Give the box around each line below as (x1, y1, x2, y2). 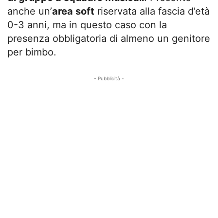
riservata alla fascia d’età (94, 5, 210, 18)
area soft (52, 5, 94, 18)
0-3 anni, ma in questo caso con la (7, 19, 167, 31)
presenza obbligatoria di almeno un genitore (7, 33, 210, 45)
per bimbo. (7, 46, 56, 58)
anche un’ (7, 5, 52, 18)
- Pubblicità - (94, 75, 124, 82)
